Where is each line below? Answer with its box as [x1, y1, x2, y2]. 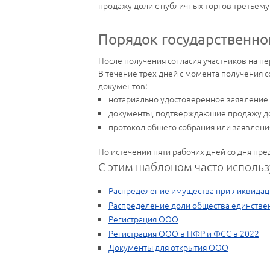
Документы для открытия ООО [108, 240, 228, 253]
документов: [98, 79, 147, 92]
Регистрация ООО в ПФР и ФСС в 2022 [108, 227, 259, 239]
